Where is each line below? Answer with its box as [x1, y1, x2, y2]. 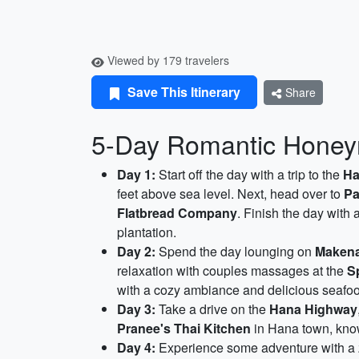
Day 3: [117, 300, 155, 318]
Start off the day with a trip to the [155, 165, 343, 184]
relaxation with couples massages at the [117, 261, 347, 280]
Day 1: [117, 165, 155, 184]
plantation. [117, 223, 176, 241]
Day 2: [117, 242, 155, 260]
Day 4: [117, 338, 155, 357]
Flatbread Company [117, 204, 237, 222]
